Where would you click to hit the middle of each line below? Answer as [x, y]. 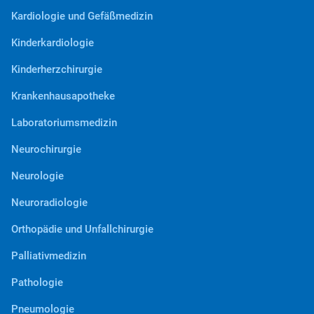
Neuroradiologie [49, 202]
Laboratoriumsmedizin [64, 122]
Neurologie [37, 176]
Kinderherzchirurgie [57, 69]
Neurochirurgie [46, 149]
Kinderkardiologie [53, 42]
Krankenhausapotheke [63, 96]
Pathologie [37, 282]
